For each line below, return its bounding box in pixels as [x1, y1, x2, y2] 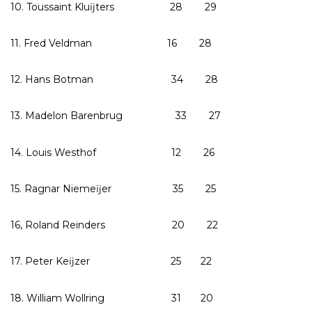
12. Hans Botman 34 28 [10, 73, 218, 86]
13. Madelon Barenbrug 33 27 [10, 109, 221, 123]
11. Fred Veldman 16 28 [10, 36, 212, 49]
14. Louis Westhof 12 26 [10, 146, 214, 159]
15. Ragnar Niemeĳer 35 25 [10, 182, 216, 195]
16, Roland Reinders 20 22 [10, 219, 218, 232]
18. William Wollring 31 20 [10, 291, 213, 304]
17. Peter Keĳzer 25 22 [10, 255, 212, 268]
